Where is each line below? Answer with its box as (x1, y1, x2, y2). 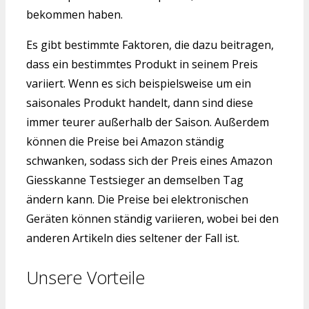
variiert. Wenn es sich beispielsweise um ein (26, 76, 251, 92)
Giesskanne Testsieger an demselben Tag (26, 172, 243, 188)
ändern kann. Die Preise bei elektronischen (26, 192, 248, 208)
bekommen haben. (26, 7, 123, 23)
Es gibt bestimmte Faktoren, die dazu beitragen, (26, 37, 274, 53)
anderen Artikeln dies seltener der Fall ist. (26, 230, 239, 246)
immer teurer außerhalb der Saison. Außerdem (26, 114, 269, 130)
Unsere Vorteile (26, 265, 145, 289)
